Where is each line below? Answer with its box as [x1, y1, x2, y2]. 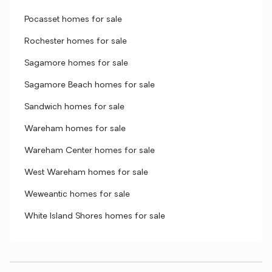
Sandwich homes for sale [24, 103, 124, 112]
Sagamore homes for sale [24, 59, 128, 68]
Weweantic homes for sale [24, 190, 130, 199]
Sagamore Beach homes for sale [24, 81, 155, 90]
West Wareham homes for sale [24, 168, 148, 177]
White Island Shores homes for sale [24, 212, 165, 221]
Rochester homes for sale [24, 37, 127, 46]
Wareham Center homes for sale [24, 146, 155, 155]
